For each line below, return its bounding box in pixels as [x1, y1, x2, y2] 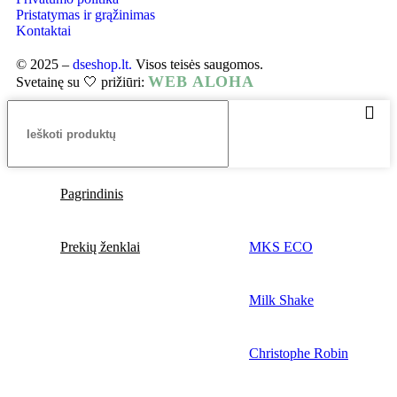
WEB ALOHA [148, 73, 255, 90]
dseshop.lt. [73, 57, 132, 72]
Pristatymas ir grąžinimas [16, 7, 155, 22]
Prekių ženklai [60, 239, 140, 254]
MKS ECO [249, 239, 313, 254]
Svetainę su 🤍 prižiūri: [16, 74, 148, 90]
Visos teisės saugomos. [132, 57, 263, 72]
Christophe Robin [249, 346, 348, 361]
